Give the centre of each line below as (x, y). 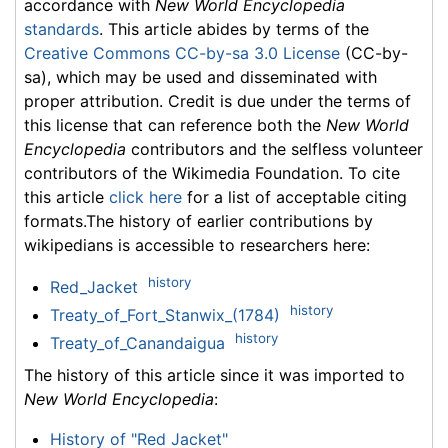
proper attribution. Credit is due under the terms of (217, 100)
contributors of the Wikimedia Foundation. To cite (212, 172)
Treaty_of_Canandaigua (137, 342)
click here (145, 196)
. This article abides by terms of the (234, 28)
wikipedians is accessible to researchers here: (197, 244)
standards (61, 28)
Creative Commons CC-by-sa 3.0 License (182, 52)
